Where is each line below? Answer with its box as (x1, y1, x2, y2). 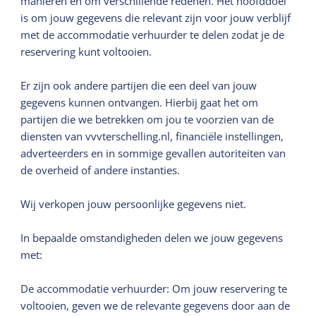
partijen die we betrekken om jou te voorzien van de (20, 111, 274, 126)
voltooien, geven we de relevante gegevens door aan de (20, 298, 291, 312)
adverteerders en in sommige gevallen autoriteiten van (20, 145, 286, 160)
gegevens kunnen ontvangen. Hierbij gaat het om (20, 95, 259, 109)
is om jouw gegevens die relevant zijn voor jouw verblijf (20, 10, 291, 25)
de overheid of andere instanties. (20, 162, 181, 177)
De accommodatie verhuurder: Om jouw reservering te (20, 281, 288, 296)
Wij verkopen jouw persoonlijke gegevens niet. (20, 196, 247, 211)
